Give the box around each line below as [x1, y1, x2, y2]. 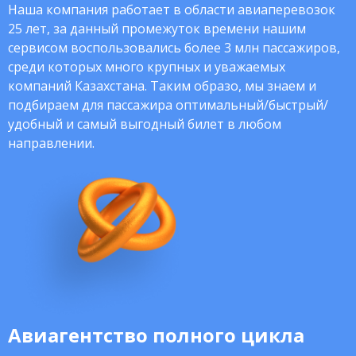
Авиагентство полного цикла [8, 322, 304, 348]
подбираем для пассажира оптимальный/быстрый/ [8, 96, 328, 114]
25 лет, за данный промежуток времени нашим [8, 20, 306, 37]
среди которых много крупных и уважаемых [8, 58, 285, 75]
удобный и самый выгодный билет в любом [8, 115, 281, 133]
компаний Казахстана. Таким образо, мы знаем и [8, 77, 316, 95]
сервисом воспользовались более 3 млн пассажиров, [8, 39, 340, 56]
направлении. [8, 134, 95, 152]
